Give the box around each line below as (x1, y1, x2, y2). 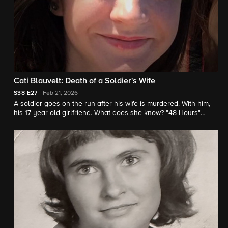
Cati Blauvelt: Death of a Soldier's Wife (14, 77, 155, 85)
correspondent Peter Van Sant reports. (14, 118, 137, 126)
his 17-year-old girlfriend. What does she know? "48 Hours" (14, 109, 201, 117)
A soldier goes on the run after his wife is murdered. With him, (14, 100, 210, 107)
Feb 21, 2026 (42, 90, 78, 96)
